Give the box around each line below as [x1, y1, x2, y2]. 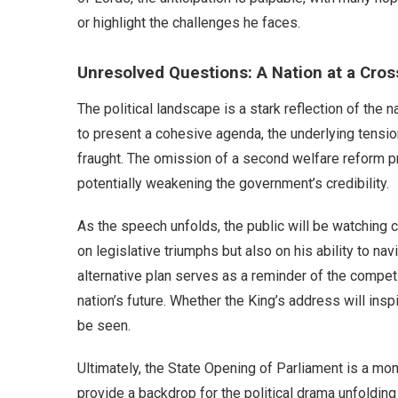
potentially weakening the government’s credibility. [77, 175, 389, 192]
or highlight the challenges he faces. [77, 14, 300, 31]
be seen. [77, 317, 131, 334]
